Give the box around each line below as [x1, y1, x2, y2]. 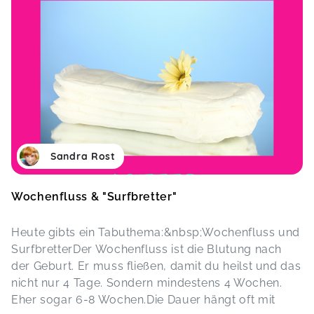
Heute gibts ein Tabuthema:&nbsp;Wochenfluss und [11, 226, 301, 239]
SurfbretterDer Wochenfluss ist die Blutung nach [11, 243, 282, 256]
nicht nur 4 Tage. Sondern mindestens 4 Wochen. [11, 276, 282, 289]
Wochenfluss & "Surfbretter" [11, 190, 177, 203]
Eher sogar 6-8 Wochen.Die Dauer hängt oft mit [11, 293, 275, 306]
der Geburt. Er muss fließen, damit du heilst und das [11, 259, 301, 273]
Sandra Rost [50, 150, 116, 163]
